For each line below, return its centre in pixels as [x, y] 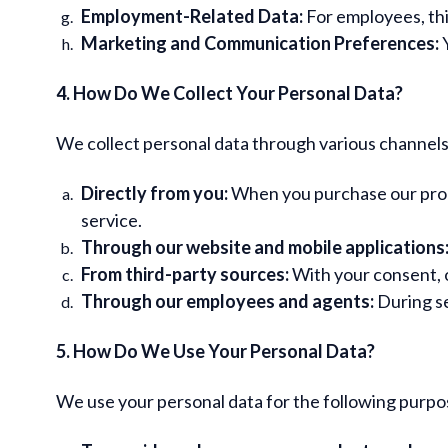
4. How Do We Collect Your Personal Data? [229, 92]
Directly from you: [154, 192]
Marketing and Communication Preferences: [260, 42]
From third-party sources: [185, 273]
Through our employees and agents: [227, 300]
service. [111, 219]
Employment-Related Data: [192, 15]
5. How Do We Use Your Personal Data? [215, 350]
